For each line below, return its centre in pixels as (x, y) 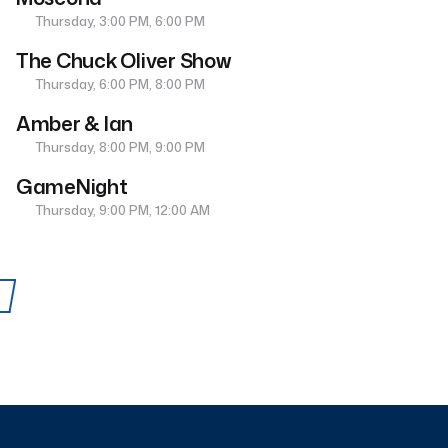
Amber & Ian (75, 123)
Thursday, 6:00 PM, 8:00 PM (119, 84)
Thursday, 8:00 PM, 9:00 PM (119, 147)
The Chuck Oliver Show (123, 60)
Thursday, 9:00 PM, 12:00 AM (121, 210)
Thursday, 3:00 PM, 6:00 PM (119, 21)
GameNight (72, 186)
